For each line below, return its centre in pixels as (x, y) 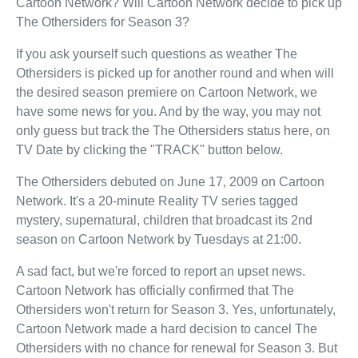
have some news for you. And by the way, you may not (168, 111)
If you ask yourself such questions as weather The (157, 54)
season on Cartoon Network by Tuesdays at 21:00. (159, 239)
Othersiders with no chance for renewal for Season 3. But (177, 348)
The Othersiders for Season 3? (103, 22)
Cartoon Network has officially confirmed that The (155, 290)
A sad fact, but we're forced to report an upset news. (161, 271)
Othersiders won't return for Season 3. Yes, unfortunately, (176, 309)
